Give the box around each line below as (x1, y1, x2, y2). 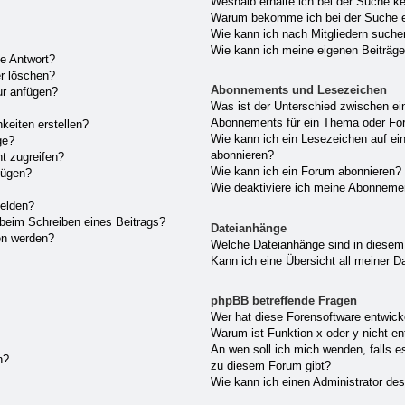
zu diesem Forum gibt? (211, 359, 332, 373)
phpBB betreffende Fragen (211, 294, 358, 308)
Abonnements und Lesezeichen (211, 83, 388, 98)
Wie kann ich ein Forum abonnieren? (211, 165, 402, 179)
